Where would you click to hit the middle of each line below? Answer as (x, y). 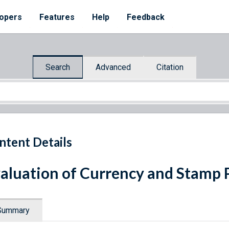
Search (58, 67)
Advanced (113, 67)
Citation (170, 67)
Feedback (146, 17)
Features (57, 17)
